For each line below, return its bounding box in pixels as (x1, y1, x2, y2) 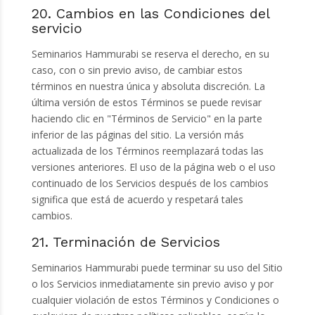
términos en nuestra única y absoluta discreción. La (31, 79, 265, 93)
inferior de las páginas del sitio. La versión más (31, 127, 244, 141)
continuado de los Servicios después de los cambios (31, 176, 269, 190)
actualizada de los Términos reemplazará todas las (31, 143, 264, 157)
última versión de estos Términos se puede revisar (31, 95, 262, 109)
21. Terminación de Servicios (31, 233, 220, 250)
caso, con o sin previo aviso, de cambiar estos (31, 63, 243, 77)
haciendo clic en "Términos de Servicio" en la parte (31, 111, 262, 125)
